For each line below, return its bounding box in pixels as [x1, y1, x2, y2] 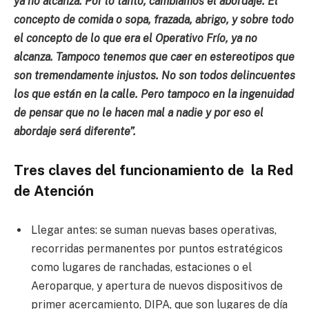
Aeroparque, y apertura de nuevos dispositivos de [31, 279, 283, 293]
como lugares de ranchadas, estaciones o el [31, 261, 252, 275]
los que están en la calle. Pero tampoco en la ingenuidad [14, 88, 294, 101]
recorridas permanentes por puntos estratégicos [31, 242, 283, 256]
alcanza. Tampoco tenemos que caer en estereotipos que [14, 50, 295, 64]
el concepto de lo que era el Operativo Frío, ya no [14, 32, 257, 46]
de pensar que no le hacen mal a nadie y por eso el [14, 106, 263, 120]
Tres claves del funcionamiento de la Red [14, 161, 293, 179]
